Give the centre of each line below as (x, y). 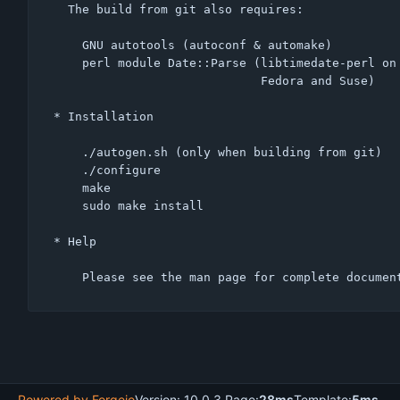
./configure (68, 170)
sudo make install (68, 205)
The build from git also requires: (61, 9)
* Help (75, 241)
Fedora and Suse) (157, 80)
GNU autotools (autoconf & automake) (68, 45)
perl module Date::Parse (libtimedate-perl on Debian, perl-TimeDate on (68, 62)
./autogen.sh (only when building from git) (68, 152)
